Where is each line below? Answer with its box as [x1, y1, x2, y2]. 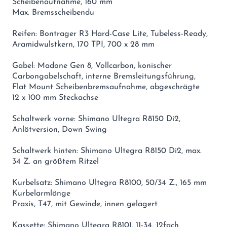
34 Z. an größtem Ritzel [12, 157, 99, 166]
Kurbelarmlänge [12, 189, 70, 198]
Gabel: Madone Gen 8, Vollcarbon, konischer [12, 61, 172, 70]
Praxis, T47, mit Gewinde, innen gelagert [12, 200, 158, 208]
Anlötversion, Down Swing [12, 125, 107, 134]
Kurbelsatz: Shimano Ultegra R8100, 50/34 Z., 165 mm [12, 178, 207, 187]
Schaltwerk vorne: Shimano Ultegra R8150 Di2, [12, 115, 180, 123]
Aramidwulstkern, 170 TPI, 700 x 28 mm [12, 40, 155, 49]
